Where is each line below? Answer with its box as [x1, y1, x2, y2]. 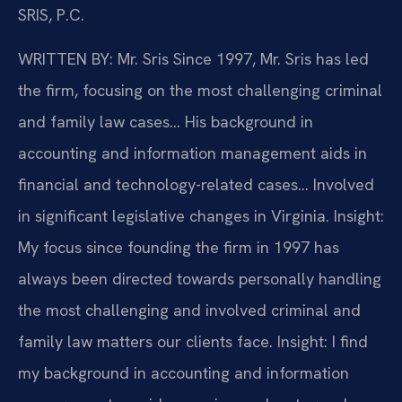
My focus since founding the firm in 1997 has [18, 237, 339, 258]
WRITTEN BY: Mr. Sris [18, 48, 169, 70]
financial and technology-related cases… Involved [18, 174, 374, 196]
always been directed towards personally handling [18, 268, 381, 290]
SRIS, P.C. [18, 4, 84, 25]
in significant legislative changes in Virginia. [18, 205, 329, 227]
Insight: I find [273, 331, 368, 353]
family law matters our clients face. [18, 331, 273, 353]
